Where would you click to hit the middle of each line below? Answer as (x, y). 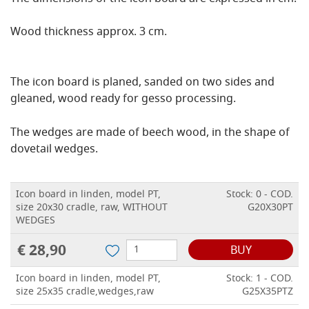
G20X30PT (270, 208)
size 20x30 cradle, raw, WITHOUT (92, 208)
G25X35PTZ (268, 292)
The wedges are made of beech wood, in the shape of (150, 133)
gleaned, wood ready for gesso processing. (123, 100)
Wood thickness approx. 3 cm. (89, 33)
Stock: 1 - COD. (260, 279)
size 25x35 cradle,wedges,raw (85, 292)
